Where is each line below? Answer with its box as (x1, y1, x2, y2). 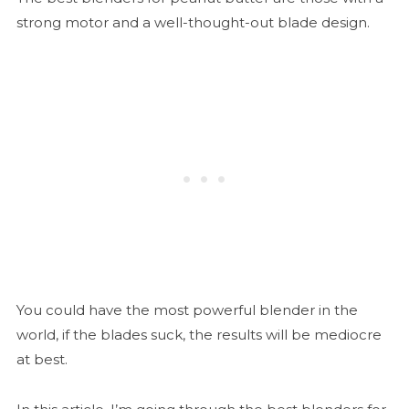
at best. (16, 351, 68, 369)
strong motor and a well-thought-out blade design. (16, 14, 370, 32)
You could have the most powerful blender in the (16, 301, 358, 320)
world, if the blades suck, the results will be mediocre (16, 326, 382, 344)
